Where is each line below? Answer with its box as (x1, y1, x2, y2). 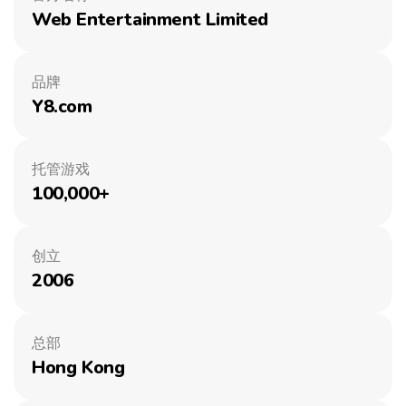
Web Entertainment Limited (32, 7, 268, 32)
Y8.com (32, 94, 92, 119)
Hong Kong (32, 355, 125, 380)
